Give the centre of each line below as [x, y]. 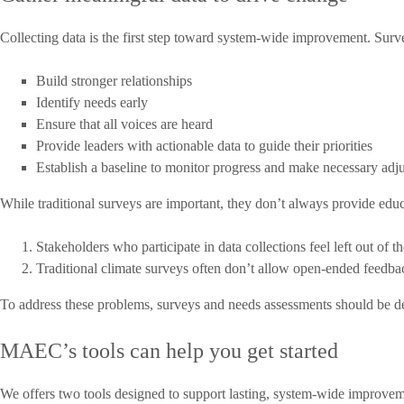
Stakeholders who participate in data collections [173, 246]
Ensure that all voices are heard [124, 124]
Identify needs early [92, 102]
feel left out [341, 246]
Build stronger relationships [114, 80]
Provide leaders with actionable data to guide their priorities [204, 145]
